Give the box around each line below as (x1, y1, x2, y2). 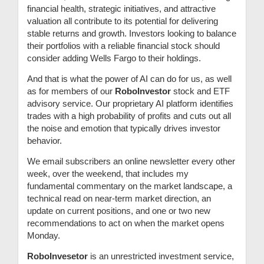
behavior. (27, 135, 62, 146)
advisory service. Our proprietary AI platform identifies (27, 98, 233, 108)
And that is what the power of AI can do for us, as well (27, 73, 232, 84)
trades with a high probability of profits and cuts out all (27, 110, 231, 121)
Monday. (27, 230, 62, 240)
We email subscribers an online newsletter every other (27, 156, 235, 166)
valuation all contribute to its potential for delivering (27, 15, 218, 26)
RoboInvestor (115, 85, 171, 96)
